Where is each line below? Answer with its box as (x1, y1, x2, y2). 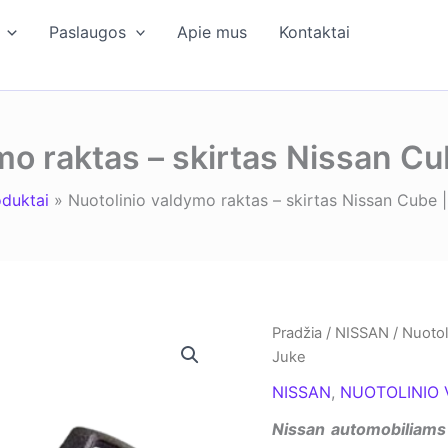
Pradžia (272, 324, 322, 342)
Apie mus (177, 22, 248, 42)
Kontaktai (279, 22, 351, 42)
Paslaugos (48, 22, 126, 42)
